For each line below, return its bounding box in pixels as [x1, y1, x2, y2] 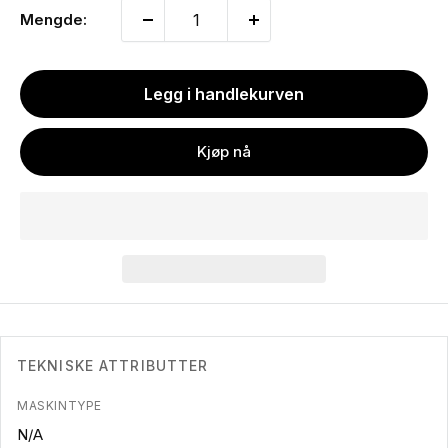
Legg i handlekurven [144, 84, 304, 105]
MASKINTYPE [17, 398, 102, 414]
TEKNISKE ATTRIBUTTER [17, 357, 209, 375]
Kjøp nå [197, 142, 251, 162]
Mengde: [20, 10, 87, 30]
